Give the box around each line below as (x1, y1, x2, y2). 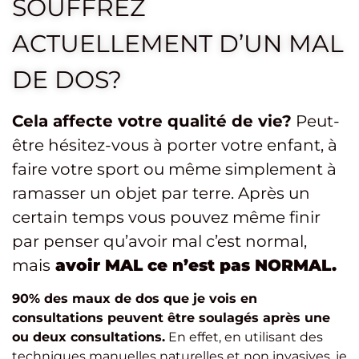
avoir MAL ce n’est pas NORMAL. (55, 256, 337, 276)
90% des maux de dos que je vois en (12, 290, 257, 306)
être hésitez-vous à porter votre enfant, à (12, 135, 337, 155)
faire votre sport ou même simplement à (12, 159, 337, 179)
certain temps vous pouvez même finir (12, 208, 321, 228)
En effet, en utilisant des (165, 329, 323, 345)
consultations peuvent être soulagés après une (12, 309, 330, 325)
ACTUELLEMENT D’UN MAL (12, 28, 344, 58)
